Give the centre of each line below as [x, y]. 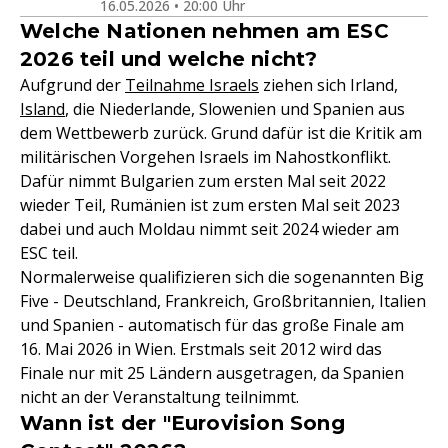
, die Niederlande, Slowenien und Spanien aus [235, 109]
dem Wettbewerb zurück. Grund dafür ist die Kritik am [221, 133]
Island [42, 109]
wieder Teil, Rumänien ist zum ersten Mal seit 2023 [210, 205]
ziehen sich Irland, [328, 85]
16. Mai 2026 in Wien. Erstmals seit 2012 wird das [201, 349]
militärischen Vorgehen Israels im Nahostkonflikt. [205, 157]
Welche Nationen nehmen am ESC [204, 31]
